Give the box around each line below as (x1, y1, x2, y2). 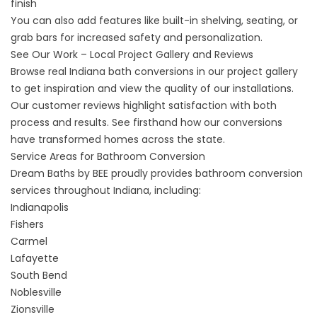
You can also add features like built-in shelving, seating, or (11, 13, 298, 28)
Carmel (11, 234, 47, 248)
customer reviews (32, 98, 120, 113)
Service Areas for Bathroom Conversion (11, 149, 205, 163)
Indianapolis (11, 200, 69, 214)
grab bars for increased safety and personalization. (11, 30, 265, 45)
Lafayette (11, 251, 59, 265)
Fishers (11, 217, 44, 231)
